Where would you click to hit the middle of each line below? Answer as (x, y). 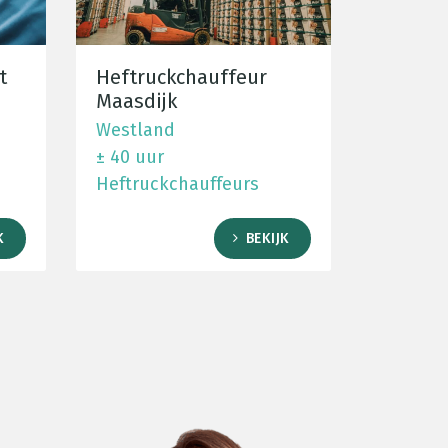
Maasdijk (136, 101)
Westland (135, 130)
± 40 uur (130, 157)
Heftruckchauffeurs (177, 184)
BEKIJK (267, 239)
